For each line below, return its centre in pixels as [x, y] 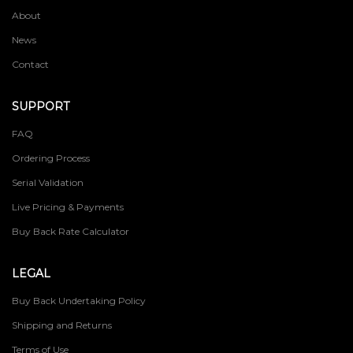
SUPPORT [41, 106]
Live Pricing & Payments [68, 206]
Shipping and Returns [62, 325]
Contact [30, 64]
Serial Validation [48, 182]
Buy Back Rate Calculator [71, 231]
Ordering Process [51, 158]
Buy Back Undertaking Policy [79, 300]
